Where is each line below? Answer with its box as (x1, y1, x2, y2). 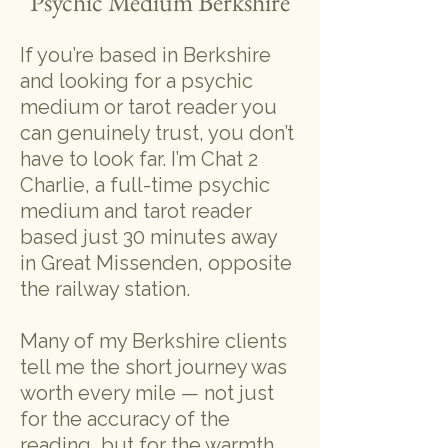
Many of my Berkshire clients (20, 329, 287, 353)
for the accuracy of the (20, 407, 230, 431)
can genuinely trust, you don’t (20, 121, 294, 145)
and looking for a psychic (20, 69, 253, 93)
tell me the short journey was (20, 355, 287, 379)
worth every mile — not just (20, 381, 274, 405)
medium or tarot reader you (20, 95, 277, 119)
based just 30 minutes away (20, 225, 277, 249)
